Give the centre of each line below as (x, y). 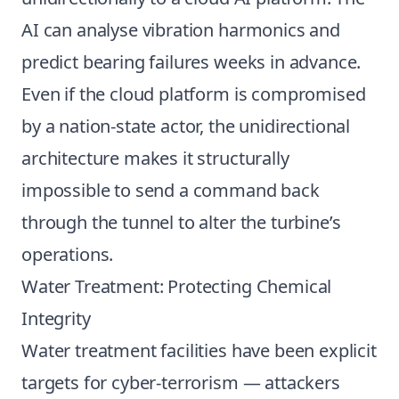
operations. (68, 254)
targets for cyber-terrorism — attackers (181, 383)
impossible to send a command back (171, 190)
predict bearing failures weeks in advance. (191, 62)
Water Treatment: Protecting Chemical (177, 286)
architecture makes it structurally (155, 158)
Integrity (56, 318)
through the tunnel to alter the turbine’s (181, 222)
